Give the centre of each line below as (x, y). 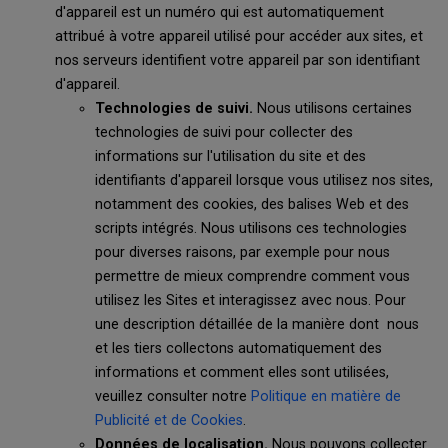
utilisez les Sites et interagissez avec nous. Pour (250, 300)
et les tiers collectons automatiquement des (238, 348)
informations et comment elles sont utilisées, (242, 372)
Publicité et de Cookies (169, 420)
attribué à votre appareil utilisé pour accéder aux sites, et (239, 36)
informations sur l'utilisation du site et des (230, 156)
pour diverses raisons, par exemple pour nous (242, 252)
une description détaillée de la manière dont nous (257, 324)
